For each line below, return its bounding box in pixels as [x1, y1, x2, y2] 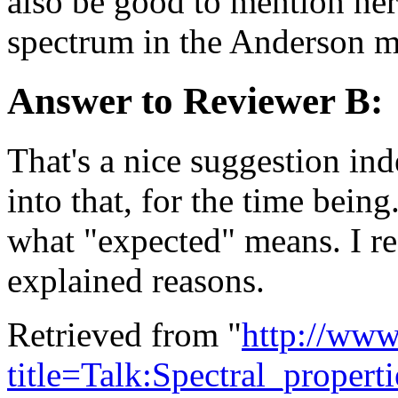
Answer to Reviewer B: [7, 79, 383, 122]
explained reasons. [7, 260, 265, 299]
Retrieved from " [7, 314, 242, 354]
